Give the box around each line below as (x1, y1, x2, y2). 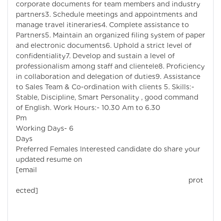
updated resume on (16, 155, 82, 164)
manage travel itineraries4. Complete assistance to (16, 21, 189, 29)
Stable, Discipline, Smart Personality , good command (16, 93, 198, 102)
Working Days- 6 (16, 124, 74, 133)
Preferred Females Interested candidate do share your (16, 145, 200, 153)
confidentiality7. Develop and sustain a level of (16, 52, 175, 60)
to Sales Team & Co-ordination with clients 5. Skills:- (16, 83, 194, 91)
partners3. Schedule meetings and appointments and (16, 10, 197, 19)
